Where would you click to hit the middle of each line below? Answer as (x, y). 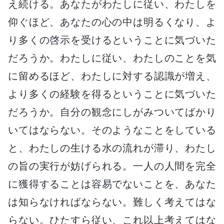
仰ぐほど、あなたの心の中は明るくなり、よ (112, 22)
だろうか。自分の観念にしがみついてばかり (112, 112)
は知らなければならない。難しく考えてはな (112, 202)
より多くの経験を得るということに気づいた (112, 94)
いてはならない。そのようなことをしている (112, 130)
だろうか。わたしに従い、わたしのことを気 (112, 58)
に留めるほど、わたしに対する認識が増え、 (112, 76)
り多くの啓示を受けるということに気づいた (112, 40)
